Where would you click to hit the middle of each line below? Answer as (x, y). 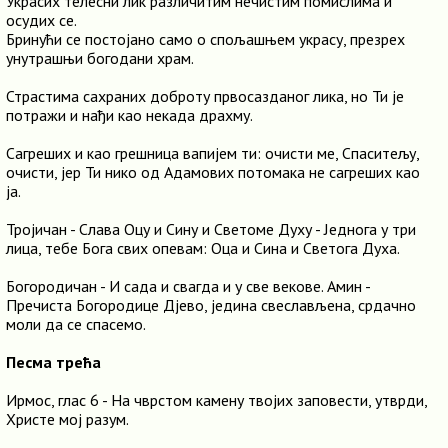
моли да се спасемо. (76, 324)
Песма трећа (53, 362)
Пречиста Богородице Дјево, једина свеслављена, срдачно (211, 305)
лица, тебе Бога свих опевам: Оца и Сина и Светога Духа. (203, 248)
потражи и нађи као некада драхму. (129, 115)
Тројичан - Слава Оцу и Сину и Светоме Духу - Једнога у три (211, 229)
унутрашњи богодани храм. (100, 58)
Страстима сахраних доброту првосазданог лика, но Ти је (205, 96)
